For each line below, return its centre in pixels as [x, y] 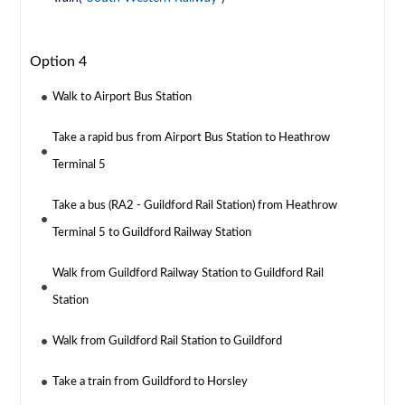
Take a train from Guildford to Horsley [151, 382]
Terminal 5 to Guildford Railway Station [152, 233]
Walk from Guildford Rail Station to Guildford [168, 342]
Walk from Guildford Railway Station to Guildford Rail [188, 274]
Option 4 [59, 62]
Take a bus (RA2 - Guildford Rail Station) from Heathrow [195, 206]
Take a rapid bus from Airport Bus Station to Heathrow [192, 138]
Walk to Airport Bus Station [122, 98]
